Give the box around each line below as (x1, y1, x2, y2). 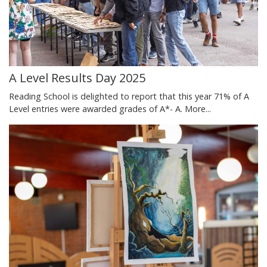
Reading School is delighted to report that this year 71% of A (9, 91, 249, 103)
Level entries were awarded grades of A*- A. (9, 103, 185, 115)
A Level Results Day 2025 (9, 70, 145, 86)
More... (185, 103, 211, 115)
